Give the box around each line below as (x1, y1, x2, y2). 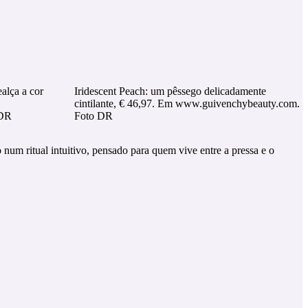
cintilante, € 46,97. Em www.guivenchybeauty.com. (74, 97, 300, 109)
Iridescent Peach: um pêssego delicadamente (74, 85, 266, 97)
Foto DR (74, 109, 113, 122)
